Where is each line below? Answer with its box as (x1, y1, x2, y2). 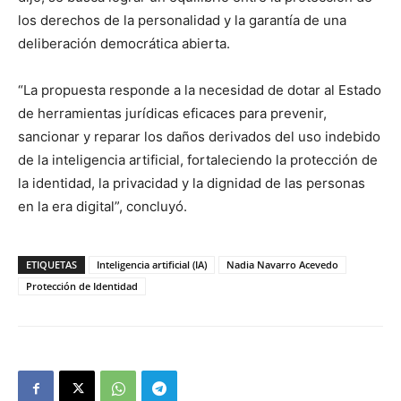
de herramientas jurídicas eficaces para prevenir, (18, 105, 327, 123)
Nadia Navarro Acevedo (226, 258, 338, 272)
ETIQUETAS (26, 258, 77, 272)
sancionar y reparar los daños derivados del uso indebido (18, 128, 380, 146)
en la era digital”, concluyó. (18, 198, 187, 216)
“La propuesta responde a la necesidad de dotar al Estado (18, 81, 381, 99)
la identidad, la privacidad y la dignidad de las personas (18, 175, 365, 192)
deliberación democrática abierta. (18, 35, 230, 53)
